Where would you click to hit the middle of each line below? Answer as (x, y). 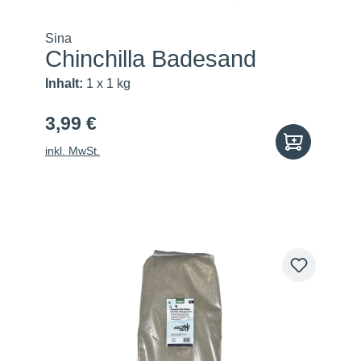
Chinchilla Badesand (151, 59)
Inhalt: (64, 83)
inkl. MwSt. (73, 151)
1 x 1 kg (107, 83)
